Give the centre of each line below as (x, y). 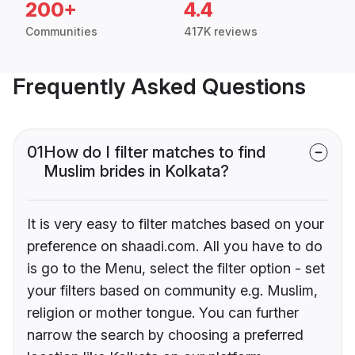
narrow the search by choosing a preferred (165, 335)
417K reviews (221, 32)
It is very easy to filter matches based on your (176, 224)
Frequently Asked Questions (159, 87)
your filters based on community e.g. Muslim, (172, 291)
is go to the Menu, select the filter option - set (176, 269)
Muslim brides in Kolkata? (136, 172)
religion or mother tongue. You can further (163, 313)
